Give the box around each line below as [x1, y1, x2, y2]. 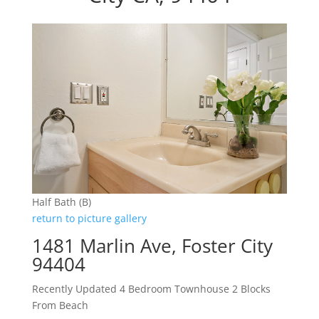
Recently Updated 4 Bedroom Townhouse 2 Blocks [31, 282, 271, 296]
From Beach [31, 298, 88, 313]
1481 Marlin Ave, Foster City [31, 233, 273, 259]
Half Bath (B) [31, 195, 91, 209]
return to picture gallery [31, 211, 147, 226]
